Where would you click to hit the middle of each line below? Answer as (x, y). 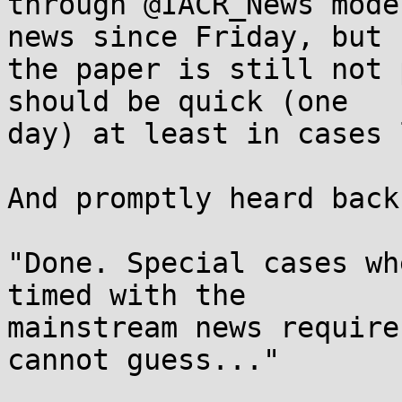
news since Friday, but (195, 37)
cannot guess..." (144, 360)
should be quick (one (178, 101)
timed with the (127, 295)
